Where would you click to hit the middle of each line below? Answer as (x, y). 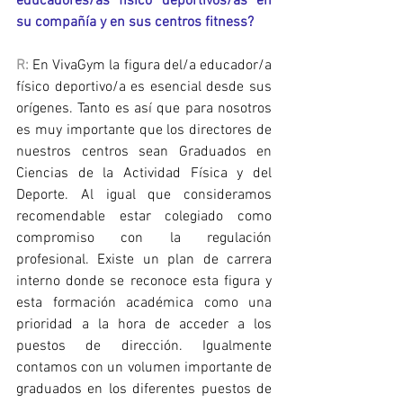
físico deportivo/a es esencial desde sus (144, 88)
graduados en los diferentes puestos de (144, 390)
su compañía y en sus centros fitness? (135, 23)
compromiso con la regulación (144, 239)
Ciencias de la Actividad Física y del (144, 174)
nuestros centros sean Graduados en (144, 152)
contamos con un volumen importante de (144, 368)
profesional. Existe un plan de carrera (144, 260)
